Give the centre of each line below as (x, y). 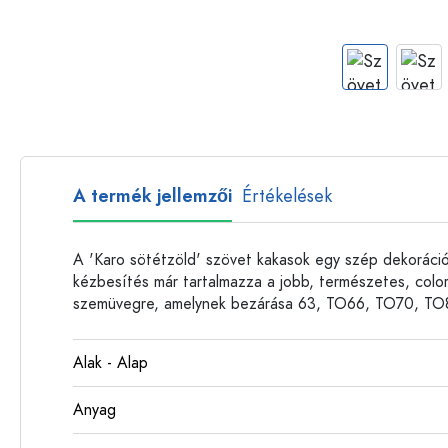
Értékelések (287, 195)
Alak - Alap (110, 363)
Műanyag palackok (334, 17)
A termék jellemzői (152, 195)
